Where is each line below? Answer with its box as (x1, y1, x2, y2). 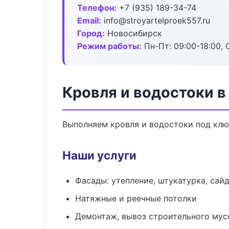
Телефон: (77, 3, 117, 13)
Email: (77, 15, 101, 26)
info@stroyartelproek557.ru (101, 15, 210, 26)
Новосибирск (105, 28, 162, 38)
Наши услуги (62, 148, 136, 162)
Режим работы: (77, 41, 142, 51)
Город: (77, 28, 105, 38)
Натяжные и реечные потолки (75, 193, 197, 203)
